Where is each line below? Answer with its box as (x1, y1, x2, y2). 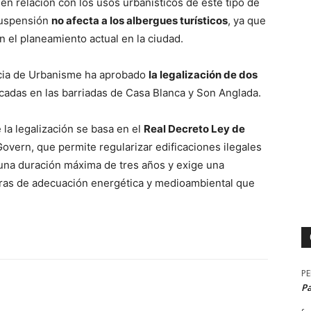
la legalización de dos (149, 68, 258, 82)
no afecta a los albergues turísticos (51, 14, 228, 28)
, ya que (228, 14, 266, 28)
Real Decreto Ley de (144, 122, 245, 136)
